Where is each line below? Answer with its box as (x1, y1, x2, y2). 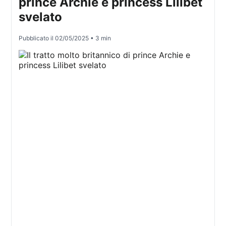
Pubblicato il (19, 34, 55, 42)
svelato (19, 10, 63, 25)
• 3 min (89, 34, 111, 42)
